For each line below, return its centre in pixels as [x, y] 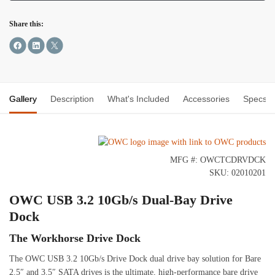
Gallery [23, 99]
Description [72, 99]
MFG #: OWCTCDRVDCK [218, 160]
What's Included [138, 99]
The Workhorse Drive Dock [75, 238]
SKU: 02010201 [238, 173]
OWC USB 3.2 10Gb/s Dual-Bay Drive [121, 200]
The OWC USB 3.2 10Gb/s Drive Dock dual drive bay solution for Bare [135, 259]
